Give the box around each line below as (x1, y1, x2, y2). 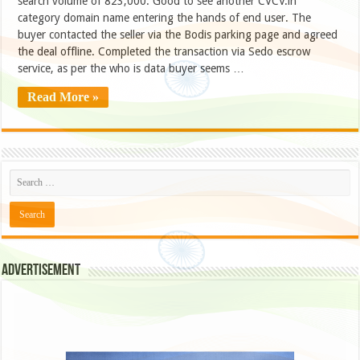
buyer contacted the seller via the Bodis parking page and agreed (18, 27, 338, 41)
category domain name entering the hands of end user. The (18, 10, 312, 24)
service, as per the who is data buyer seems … (18, 61, 245, 75)
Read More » (27, 89, 100, 104)
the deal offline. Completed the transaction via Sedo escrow (18, 44, 311, 58)
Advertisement (2, 262, 81, 279)
